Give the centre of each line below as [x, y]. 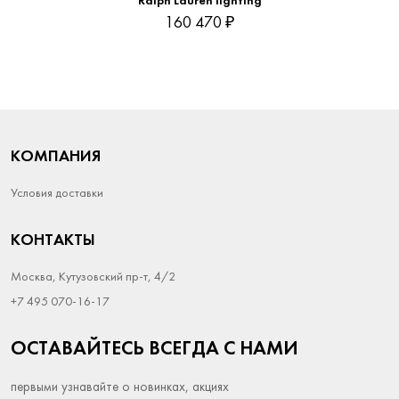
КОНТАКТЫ [53, 241]
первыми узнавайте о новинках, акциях [120, 388]
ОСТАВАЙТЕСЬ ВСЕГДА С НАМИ [155, 350]
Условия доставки [57, 194]
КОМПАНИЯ [56, 157]
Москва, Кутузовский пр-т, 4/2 [93, 277]
